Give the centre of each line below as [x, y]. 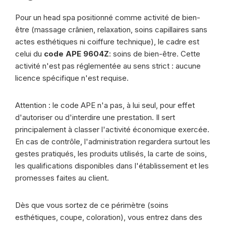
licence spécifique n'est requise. [72, 78]
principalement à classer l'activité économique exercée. [112, 129]
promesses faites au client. [62, 178]
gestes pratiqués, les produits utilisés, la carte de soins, [111, 154]
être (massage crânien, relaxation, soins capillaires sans [111, 30]
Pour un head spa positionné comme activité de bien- [108, 17]
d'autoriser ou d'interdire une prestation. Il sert [95, 117]
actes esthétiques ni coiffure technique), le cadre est [107, 42]
